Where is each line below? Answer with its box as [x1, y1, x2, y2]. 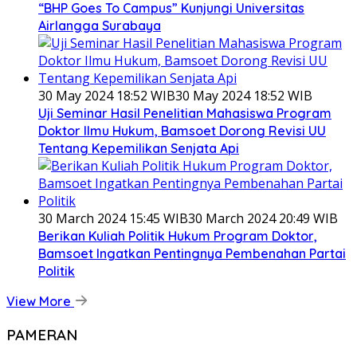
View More [6, 293, 74, 310]
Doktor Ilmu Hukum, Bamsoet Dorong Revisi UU [38, 123, 326, 139]
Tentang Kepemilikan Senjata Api [38, 140, 239, 157]
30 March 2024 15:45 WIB [38, 210, 188, 228]
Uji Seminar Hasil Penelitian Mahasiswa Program [38, 105, 331, 122]
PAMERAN [6, 325, 77, 345]
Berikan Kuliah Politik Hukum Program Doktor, [38, 228, 317, 245]
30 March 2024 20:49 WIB [188, 210, 338, 228]
